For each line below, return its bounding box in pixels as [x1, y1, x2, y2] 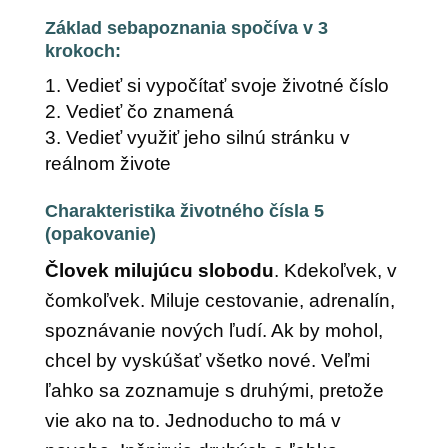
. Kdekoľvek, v [273, 260, 397, 281]
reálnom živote [44, 153, 171, 174]
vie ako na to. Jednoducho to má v [44, 410, 341, 431]
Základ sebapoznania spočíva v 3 [44, 18, 328, 38]
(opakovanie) [44, 224, 156, 244]
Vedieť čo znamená [65, 101, 234, 122]
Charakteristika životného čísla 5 [44, 201, 324, 221]
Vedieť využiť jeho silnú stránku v [65, 127, 350, 148]
